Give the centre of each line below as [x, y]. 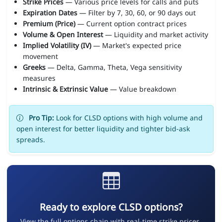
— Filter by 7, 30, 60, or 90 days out [136, 13]
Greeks [34, 67]
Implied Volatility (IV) [57, 46]
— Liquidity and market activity [155, 35]
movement [40, 56]
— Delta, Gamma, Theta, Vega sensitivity [113, 67]
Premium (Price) [49, 24]
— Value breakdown [142, 89]
